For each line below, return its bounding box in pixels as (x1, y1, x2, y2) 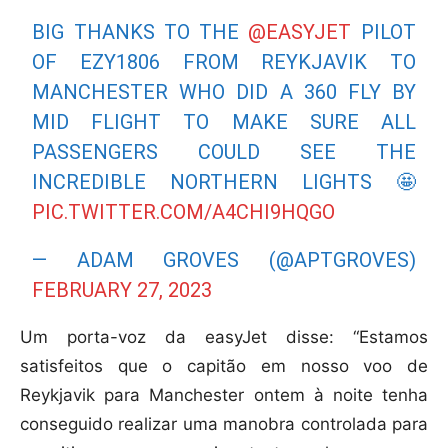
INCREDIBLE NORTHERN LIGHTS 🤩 (32, 170, 416, 195)
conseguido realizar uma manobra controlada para (20, 414, 428, 435)
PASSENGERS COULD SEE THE (32, 140, 416, 165)
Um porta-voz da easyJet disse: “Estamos (20, 327, 428, 348)
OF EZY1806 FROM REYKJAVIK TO (32, 50, 416, 75)
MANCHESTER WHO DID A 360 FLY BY (32, 80, 416, 105)
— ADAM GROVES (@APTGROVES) (32, 248, 416, 273)
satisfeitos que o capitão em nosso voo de (20, 356, 428, 377)
